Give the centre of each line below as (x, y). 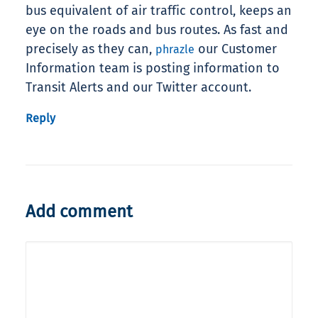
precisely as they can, (91, 49)
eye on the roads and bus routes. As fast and (157, 30)
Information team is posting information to (153, 68)
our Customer (236, 49)
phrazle (175, 50)
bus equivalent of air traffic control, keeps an (159, 11)
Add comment (79, 212)
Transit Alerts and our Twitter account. (138, 88)
